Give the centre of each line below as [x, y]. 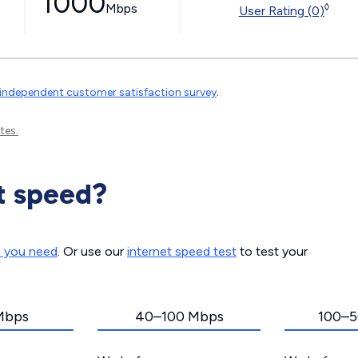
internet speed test [182, 251]
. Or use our [92, 251]
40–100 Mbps [179, 316]
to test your [272, 251]
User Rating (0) [281, 10]
